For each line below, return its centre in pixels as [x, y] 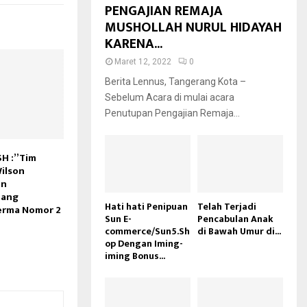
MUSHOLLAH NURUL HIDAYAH [193, 28]
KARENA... [134, 44]
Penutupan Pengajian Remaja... [172, 113]
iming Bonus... [135, 256]
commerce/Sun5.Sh [147, 231]
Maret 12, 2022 [143, 62]
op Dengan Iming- [144, 243]
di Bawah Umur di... [239, 231]
